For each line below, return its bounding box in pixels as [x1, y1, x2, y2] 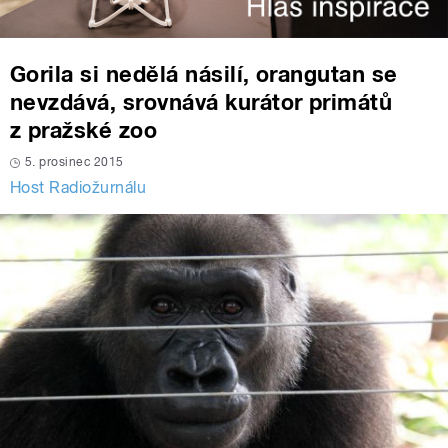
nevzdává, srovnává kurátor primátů [10, 88, 393, 115]
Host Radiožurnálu [10, 177, 147, 197]
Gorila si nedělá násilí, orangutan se [10, 60, 398, 87]
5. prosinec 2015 [25, 154, 124, 169]
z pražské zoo [10, 116, 158, 143]
